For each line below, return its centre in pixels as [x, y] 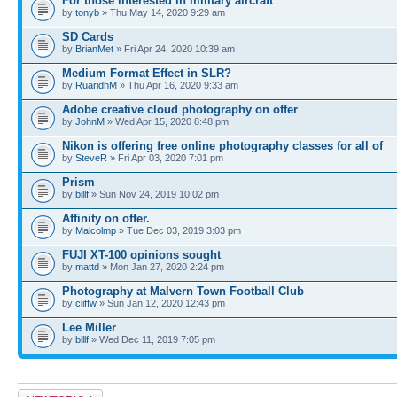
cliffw [86, 303]
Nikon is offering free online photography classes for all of [222, 146]
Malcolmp [96, 230]
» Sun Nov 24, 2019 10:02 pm [154, 194]
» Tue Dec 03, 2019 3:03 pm [179, 230]
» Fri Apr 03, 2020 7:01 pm [165, 158]
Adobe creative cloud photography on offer [180, 109]
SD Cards [88, 37]
